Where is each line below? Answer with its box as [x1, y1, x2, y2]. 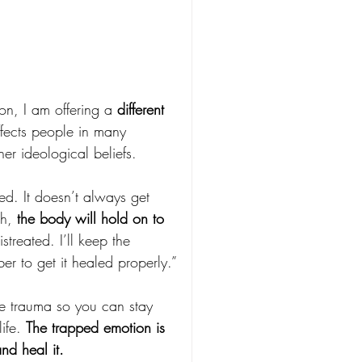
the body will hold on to [17, 208, 169, 229]
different [117, 99, 169, 120]
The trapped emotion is [26, 318, 170, 338]
